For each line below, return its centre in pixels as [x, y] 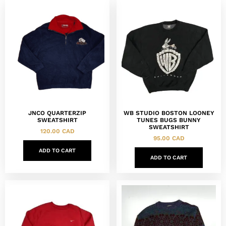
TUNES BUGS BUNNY [169, 120]
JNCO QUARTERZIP [57, 113]
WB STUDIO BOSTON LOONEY [169, 113]
